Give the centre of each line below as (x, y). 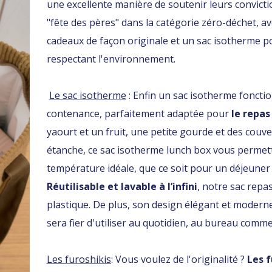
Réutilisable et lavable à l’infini (122, 186)
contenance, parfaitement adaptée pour (139, 113)
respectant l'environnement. (111, 59)
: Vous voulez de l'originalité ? (179, 259)
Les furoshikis (79, 259)
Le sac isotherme (87, 95)
